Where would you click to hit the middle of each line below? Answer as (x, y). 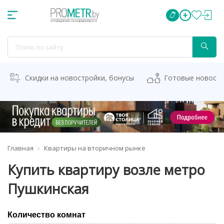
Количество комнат (46, 214)
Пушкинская (48, 188)
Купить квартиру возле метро (106, 169)
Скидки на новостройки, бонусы (79, 78)
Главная (20, 148)
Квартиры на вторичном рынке (95, 148)
